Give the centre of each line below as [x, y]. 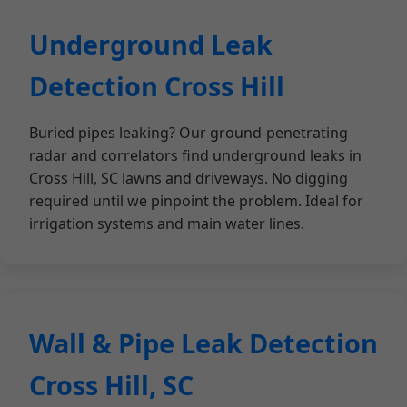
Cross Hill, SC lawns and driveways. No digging [189, 178]
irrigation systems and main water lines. [167, 223]
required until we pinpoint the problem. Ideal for [196, 201]
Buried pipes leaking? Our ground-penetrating [189, 133]
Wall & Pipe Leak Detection [203, 343]
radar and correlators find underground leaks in [195, 155]
